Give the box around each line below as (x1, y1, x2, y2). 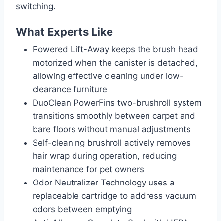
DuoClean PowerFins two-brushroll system (33, 97, 202, 108)
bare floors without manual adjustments (33, 124, 191, 134)
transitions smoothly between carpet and (33, 110, 195, 121)
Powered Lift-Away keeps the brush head (33, 44, 198, 54)
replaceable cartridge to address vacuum (33, 190, 196, 201)
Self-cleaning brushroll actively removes (33, 137, 191, 147)
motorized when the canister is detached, (33, 57, 198, 68)
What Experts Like (16, 25, 113, 38)
